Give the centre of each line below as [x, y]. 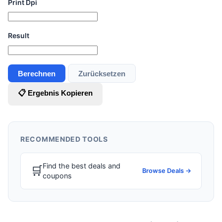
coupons [57, 175]
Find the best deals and [82, 166]
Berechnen [37, 73]
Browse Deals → [167, 170]
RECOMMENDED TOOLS [64, 139]
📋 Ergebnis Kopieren [55, 93]
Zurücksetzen [102, 73]
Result [19, 36]
